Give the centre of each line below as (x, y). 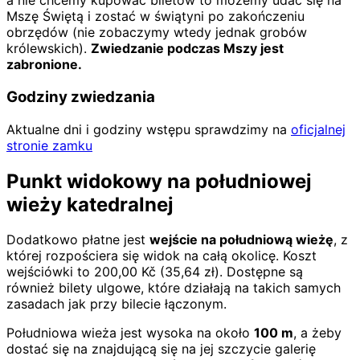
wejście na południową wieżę (241, 240)
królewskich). (49, 49)
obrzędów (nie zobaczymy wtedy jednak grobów (157, 33)
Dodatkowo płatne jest (78, 240)
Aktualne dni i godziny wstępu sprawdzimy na (149, 129)
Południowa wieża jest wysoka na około (130, 333)
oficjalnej (318, 129)
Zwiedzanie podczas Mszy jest (187, 49)
